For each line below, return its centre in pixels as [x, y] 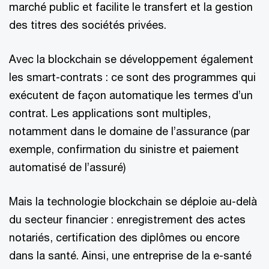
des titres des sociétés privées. [88, 25]
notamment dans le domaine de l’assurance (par [129, 131]
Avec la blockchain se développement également [131, 59]
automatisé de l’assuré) [67, 167]
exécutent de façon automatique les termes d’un [131, 95]
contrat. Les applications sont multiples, [110, 113]
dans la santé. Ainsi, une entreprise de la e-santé [130, 255]
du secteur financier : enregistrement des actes [127, 219]
